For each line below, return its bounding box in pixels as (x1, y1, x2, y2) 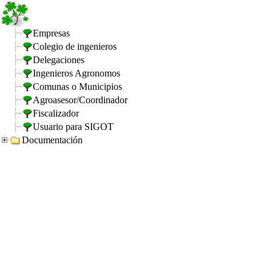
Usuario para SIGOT (33, 121, 114, 132)
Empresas (33, 28, 70, 38)
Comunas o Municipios (33, 81, 122, 92)
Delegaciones (33, 55, 84, 65)
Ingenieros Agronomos (33, 68, 120, 78)
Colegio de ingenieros (33, 41, 117, 52)
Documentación (22, 135, 83, 145)
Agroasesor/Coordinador (33, 95, 127, 105)
